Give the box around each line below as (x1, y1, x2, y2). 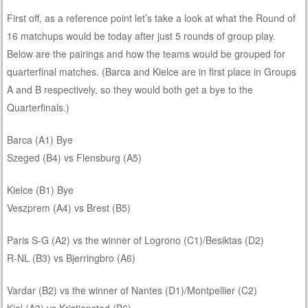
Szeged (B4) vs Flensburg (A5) (7, 150, 142, 164)
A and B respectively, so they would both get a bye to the (7, 82, 254, 96)
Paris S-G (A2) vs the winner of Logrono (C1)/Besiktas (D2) (7, 232, 265, 247)
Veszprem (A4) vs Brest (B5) (7, 200, 131, 214)
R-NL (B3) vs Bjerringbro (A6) (7, 250, 136, 265)
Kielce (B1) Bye (7, 182, 74, 197)
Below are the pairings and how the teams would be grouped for (7, 46, 286, 60)
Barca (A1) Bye (7, 132, 74, 146)
